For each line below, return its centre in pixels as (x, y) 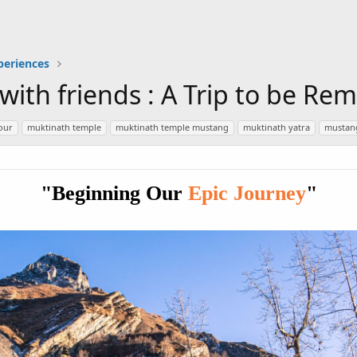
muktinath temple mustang (172, 127)
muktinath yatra (277, 127)
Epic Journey (247, 194)
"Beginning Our (114, 194)
